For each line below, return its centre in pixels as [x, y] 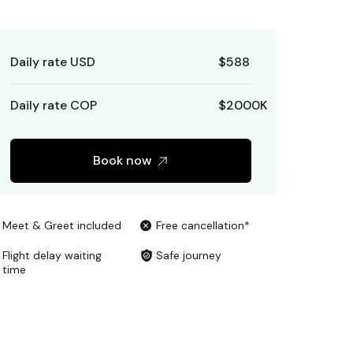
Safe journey [189, 255]
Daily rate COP [54, 105]
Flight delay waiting [52, 255]
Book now [123, 160]
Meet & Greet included [62, 225]
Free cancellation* [203, 225]
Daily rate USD [53, 62]
